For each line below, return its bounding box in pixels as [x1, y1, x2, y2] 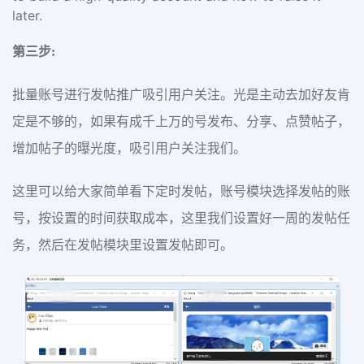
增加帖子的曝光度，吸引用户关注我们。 [12, 141, 246, 155]
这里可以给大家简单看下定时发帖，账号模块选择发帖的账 [12, 184, 350, 198]
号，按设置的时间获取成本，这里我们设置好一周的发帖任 [12, 211, 350, 225]
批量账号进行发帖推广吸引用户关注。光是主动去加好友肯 [12, 88, 350, 102]
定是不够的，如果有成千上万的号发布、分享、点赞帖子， [12, 115, 350, 128]
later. [12, 7, 42, 24]
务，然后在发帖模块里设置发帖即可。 [12, 238, 233, 252]
